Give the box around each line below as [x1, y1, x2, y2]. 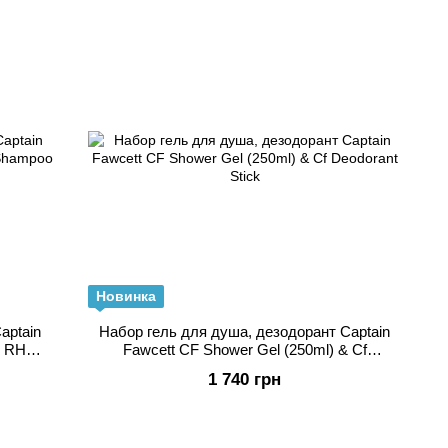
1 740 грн [208, 370, 281, 389]
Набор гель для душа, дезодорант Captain [99, 323, 390, 340]
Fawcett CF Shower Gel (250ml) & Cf [122, 341, 367, 358]
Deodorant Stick [192, 359, 297, 376]
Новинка [96, 288, 156, 304]
